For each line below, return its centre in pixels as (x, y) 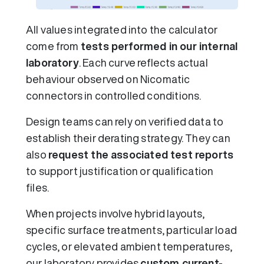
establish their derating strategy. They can (128, 138)
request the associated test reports (141, 154)
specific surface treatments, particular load (131, 230)
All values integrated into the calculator (122, 29)
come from (53, 46)
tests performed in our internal (159, 46)
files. (38, 187)
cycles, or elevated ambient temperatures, (129, 246)
